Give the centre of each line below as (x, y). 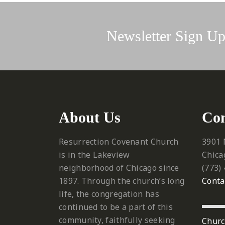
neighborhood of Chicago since (119, 168)
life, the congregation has (109, 194)
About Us (90, 117)
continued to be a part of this (116, 207)
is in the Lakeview (94, 155)
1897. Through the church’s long (122, 181)
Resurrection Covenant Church (119, 142)
